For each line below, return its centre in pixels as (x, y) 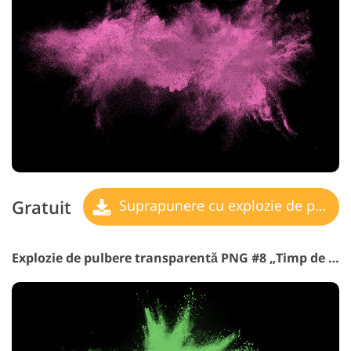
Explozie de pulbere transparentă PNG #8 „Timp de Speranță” (334, 258)
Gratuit (42, 207)
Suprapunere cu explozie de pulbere (215, 206)
